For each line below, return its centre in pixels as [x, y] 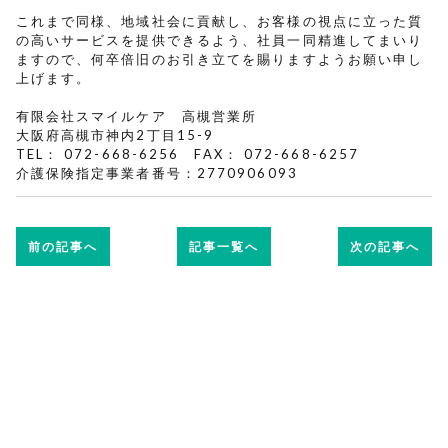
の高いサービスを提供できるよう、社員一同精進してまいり [219, 39]
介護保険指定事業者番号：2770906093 [156, 172]
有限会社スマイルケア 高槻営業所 [136, 115]
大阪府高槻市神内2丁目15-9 [115, 134]
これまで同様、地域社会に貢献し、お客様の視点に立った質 [219, 20]
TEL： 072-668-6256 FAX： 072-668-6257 [187, 153]
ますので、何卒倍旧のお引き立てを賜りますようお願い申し [219, 58]
